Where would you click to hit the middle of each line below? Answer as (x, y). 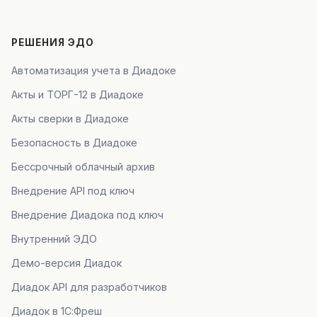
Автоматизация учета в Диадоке (94, 70)
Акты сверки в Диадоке (70, 119)
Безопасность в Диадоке (74, 143)
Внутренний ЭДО (54, 239)
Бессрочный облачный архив (83, 167)
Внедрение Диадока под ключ (87, 215)
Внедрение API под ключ (73, 191)
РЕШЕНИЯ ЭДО (53, 42)
